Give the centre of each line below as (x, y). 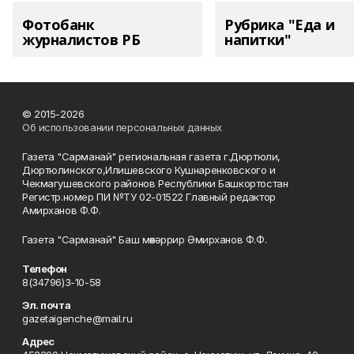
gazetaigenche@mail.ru (77, 318)
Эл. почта (47, 305)
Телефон (45, 269)
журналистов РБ (81, 40)
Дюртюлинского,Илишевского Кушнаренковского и (149, 170)
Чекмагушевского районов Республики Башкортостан (155, 183)
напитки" (258, 40)
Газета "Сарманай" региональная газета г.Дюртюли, (151, 156)
